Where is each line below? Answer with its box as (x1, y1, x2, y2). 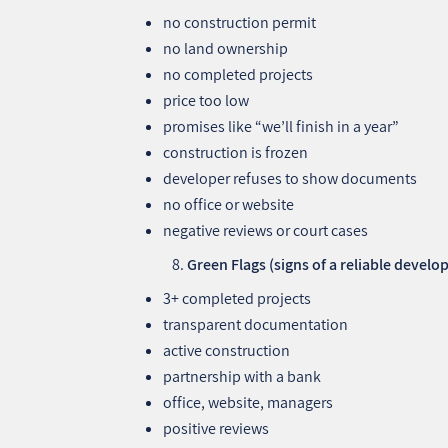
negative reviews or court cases (163, 219, 369, 241)
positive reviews (163, 417, 270, 439)
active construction (163, 339, 291, 361)
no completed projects (163, 63, 314, 85)
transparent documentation (163, 313, 349, 335)
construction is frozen (163, 141, 309, 163)
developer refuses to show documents (163, 167, 418, 189)
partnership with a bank (163, 365, 322, 387)
